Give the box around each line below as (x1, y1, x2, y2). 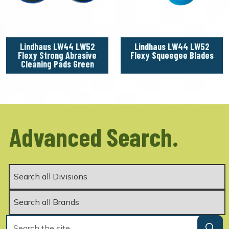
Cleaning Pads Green (20, 58, 94, 70)
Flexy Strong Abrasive (18, 49, 97, 61)
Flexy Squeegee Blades (130, 49, 214, 61)
